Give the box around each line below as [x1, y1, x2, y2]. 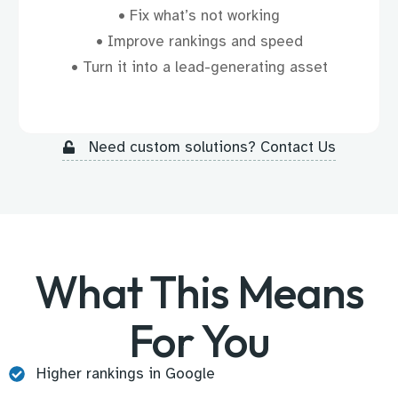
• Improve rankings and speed [95, 32, 303, 52]
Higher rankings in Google [36, 364, 215, 384]
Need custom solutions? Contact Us [88, 138, 336, 157]
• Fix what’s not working [118, 6, 280, 26]
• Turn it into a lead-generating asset [70, 58, 328, 77]
